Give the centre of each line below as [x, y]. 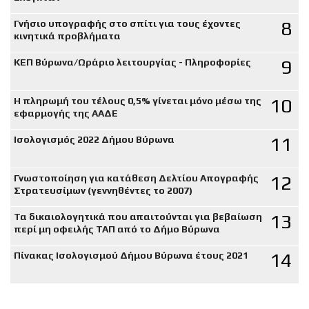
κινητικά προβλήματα [67, 36]
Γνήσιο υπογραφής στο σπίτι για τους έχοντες [127, 23]
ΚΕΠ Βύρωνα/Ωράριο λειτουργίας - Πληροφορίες [132, 62]
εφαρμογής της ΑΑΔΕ [66, 113]
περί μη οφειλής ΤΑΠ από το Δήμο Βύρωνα [117, 229]
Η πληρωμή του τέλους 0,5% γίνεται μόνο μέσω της [138, 100]
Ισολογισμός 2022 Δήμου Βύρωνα [94, 139]
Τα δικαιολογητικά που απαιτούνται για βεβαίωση [138, 216]
